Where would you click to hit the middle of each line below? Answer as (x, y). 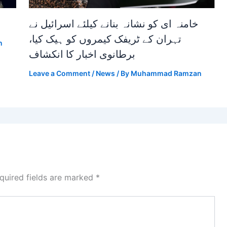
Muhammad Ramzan (166, 73)
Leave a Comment (59, 73)
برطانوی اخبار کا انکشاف (82, 54)
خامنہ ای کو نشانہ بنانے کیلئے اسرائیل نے (113, 24)
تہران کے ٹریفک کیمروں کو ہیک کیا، (105, 39)
